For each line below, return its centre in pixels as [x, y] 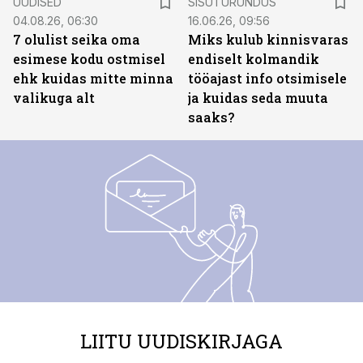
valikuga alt [54, 98]
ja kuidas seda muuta [258, 98]
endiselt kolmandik [254, 59]
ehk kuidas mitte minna [93, 78]
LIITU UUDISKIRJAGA [181, 341]
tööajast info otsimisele [267, 78]
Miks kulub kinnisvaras [268, 39]
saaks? [211, 117]
